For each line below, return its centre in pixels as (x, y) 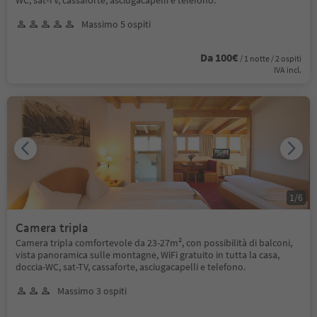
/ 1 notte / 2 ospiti (271, 58)
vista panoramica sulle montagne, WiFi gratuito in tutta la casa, (148, 254)
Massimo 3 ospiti (92, 290)
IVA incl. (288, 69)
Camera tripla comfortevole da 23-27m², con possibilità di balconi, (154, 242)
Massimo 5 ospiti (116, 24)
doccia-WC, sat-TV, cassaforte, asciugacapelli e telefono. (131, 266)
